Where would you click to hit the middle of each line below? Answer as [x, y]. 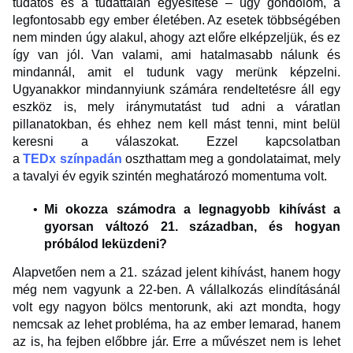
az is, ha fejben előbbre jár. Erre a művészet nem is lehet [176, 342]
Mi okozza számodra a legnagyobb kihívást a [192, 210]
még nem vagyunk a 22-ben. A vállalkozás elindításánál [176, 290]
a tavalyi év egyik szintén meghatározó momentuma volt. [173, 176]
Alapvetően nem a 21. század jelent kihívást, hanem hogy [176, 273]
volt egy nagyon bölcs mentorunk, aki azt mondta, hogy [176, 307]
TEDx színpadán [72, 159]
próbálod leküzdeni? [107, 244]
